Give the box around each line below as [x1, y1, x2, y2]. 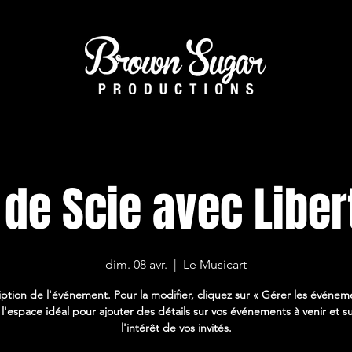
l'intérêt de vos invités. [120, 321, 232, 335]
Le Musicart [183, 257, 247, 272]
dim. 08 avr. [105, 257, 168, 272]
